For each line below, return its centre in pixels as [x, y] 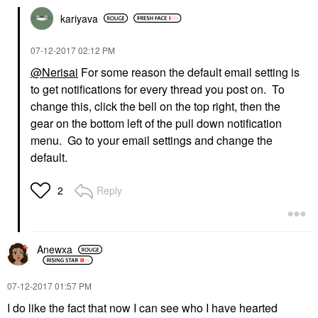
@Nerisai [54, 72]
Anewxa [55, 250]
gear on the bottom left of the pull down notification [156, 123]
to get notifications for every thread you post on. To [158, 89]
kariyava [79, 18]
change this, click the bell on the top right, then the [155, 106]
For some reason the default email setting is [189, 72]
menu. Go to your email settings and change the [152, 140]
